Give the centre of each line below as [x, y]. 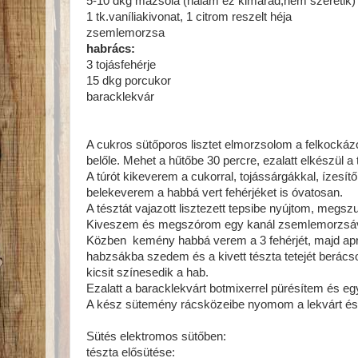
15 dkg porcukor [129, 81]
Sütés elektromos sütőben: [156, 336]
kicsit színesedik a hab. [147, 272]
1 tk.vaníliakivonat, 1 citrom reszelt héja [189, 17]
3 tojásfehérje [121, 65]
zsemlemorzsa [125, 33]
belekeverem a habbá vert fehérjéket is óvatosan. [215, 193]
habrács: [111, 49]
